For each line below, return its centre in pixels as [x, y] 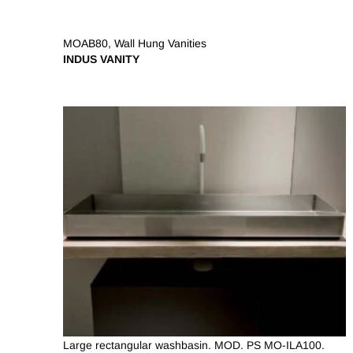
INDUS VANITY [101, 59]
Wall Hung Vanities [160, 44]
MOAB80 [85, 44]
